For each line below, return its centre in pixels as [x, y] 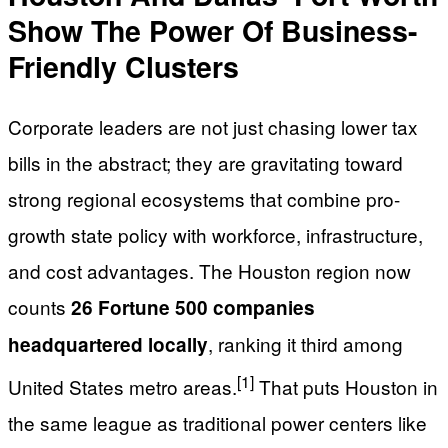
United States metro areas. [122, 387]
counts [39, 306]
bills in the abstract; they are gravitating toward [205, 162]
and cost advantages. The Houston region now [209, 270]
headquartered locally [108, 344]
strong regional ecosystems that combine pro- [204, 198]
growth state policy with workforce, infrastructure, [215, 234]
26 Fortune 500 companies [193, 307]
